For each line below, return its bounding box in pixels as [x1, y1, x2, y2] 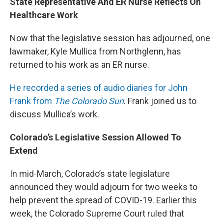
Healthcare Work [10, 9, 78, 20]
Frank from [10, 95, 54, 106]
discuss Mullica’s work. [10, 109, 101, 119]
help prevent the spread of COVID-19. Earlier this [10, 194, 197, 205]
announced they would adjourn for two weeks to [10, 181, 197, 192]
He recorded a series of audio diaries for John [10, 82, 188, 93]
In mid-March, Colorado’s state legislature [10, 168, 170, 179]
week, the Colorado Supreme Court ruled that [10, 208, 184, 219]
